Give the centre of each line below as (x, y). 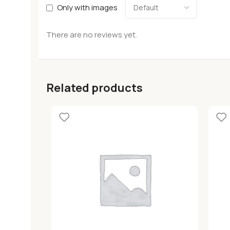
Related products (94, 88)
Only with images (87, 8)
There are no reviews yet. (92, 34)
